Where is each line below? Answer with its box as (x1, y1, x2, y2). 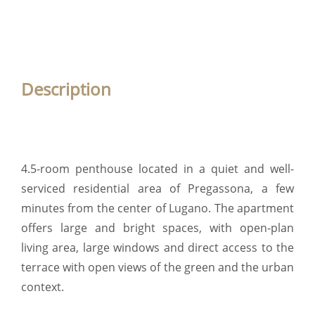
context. (21, 278, 64, 295)
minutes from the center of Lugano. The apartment (21, 200, 294, 216)
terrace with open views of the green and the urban (21, 259, 294, 275)
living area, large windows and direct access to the (21, 239, 294, 255)
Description (21, 77, 111, 101)
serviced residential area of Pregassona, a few (21, 180, 294, 196)
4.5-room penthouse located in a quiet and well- (21, 160, 294, 176)
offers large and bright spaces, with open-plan (21, 219, 294, 236)
